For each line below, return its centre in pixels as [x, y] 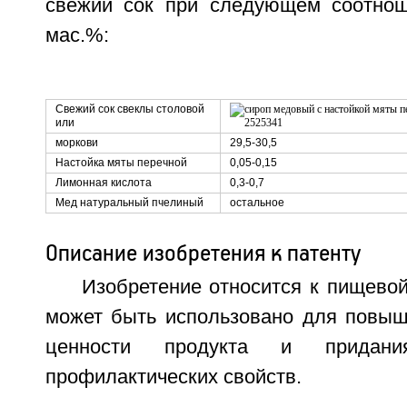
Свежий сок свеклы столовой [129, 109]
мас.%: [77, 35]
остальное [257, 203]
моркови [76, 143]
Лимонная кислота [103, 183]
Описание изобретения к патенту [203, 253]
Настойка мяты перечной [121, 163]
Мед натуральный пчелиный [129, 203]
